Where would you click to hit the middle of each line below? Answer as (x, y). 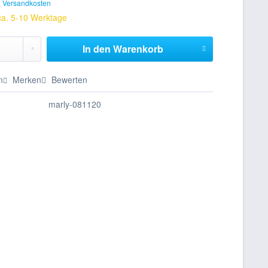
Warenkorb (138, 49)
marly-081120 (75, 104)
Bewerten (68, 80)
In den (96, 49)
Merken (27, 80)
